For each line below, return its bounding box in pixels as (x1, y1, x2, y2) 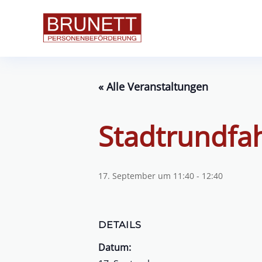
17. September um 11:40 (98, 170, 194, 181)
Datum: (98, 241, 131, 254)
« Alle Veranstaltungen (98, 80, 208, 94)
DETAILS (98, 219, 142, 230)
